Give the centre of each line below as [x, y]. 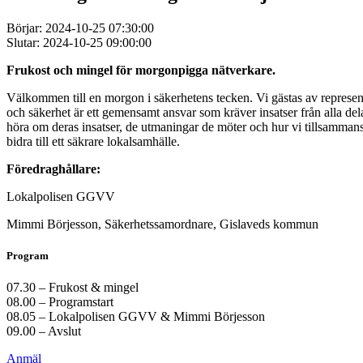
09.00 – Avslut [44, 331]
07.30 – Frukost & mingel [73, 288]
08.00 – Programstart [60, 302]
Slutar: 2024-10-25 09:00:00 [79, 42]
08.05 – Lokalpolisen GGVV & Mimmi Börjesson [136, 317]
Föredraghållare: [53, 169]
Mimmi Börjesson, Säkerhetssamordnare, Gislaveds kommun [162, 224]
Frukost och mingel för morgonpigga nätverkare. [143, 70]
